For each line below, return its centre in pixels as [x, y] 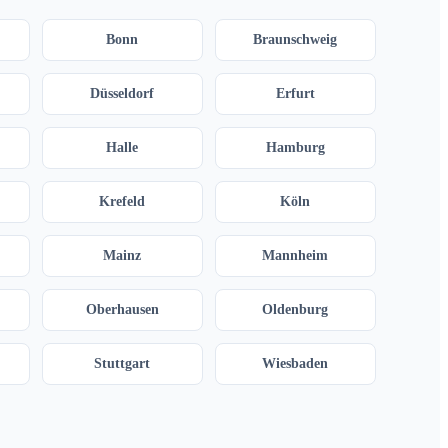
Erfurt [295, 94]
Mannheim [295, 256]
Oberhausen [122, 310]
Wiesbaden [295, 364]
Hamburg [295, 148]
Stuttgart [122, 364]
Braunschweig [295, 40]
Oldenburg [295, 310]
